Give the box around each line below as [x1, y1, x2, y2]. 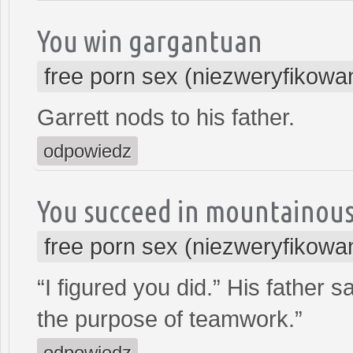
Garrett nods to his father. [37, 104, 295, 130]
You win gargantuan [37, 23, 262, 58]
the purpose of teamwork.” [37, 306, 303, 332]
